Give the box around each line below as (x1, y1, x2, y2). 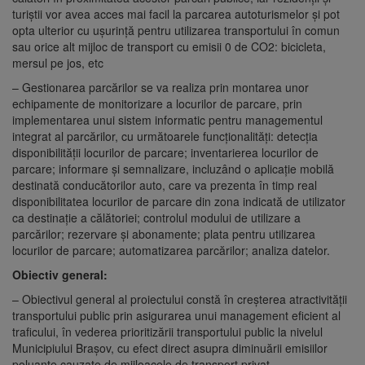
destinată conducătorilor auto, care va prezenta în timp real (12, 176, 317, 193)
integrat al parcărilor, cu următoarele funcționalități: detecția (12, 127, 318, 144)
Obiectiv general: (12, 266, 108, 283)
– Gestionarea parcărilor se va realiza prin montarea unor (12, 78, 309, 95)
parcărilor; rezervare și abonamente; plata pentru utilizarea (12, 225, 315, 242)
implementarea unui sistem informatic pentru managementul (12, 111, 323, 128)
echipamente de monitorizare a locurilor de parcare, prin (12, 95, 302, 112)
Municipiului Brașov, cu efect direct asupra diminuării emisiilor (12, 339, 328, 356)
